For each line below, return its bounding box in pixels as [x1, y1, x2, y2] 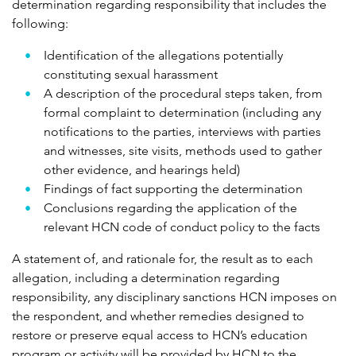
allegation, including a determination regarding [12, 270, 280, 286]
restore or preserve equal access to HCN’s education [12, 327, 308, 343]
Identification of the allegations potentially [44, 48, 283, 64]
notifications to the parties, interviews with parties [44, 124, 321, 140]
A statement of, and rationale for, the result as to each [12, 251, 313, 267]
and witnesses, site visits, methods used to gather [44, 143, 322, 159]
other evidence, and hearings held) [44, 162, 240, 178]
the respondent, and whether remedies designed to [12, 308, 304, 324]
